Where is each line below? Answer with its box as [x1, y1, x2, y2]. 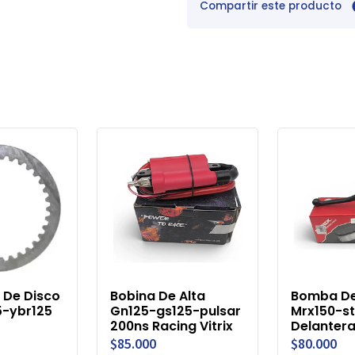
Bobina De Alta [110, 287, 205, 306]
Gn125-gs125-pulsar [110, 302, 241, 321]
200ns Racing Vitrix [110, 317, 233, 336]
